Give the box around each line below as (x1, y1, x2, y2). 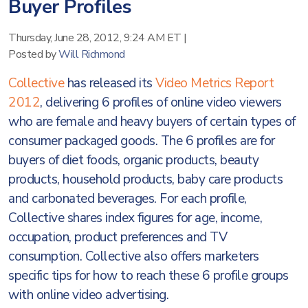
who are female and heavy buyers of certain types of (8, 113, 296, 131)
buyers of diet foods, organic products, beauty (8, 151, 258, 169)
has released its (64, 74, 155, 92)
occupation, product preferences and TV (8, 228, 227, 246)
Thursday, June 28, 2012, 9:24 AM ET (8, 30, 181, 45)
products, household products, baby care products (8, 170, 283, 188)
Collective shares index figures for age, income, (8, 209, 262, 227)
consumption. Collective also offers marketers (8, 247, 259, 265)
